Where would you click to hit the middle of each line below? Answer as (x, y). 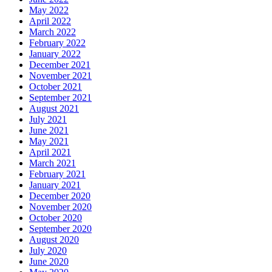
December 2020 (60, 195)
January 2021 (55, 185)
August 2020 (54, 239)
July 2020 (48, 250)
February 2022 (57, 42)
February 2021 (57, 174)
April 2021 (50, 152)
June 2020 (49, 261)
